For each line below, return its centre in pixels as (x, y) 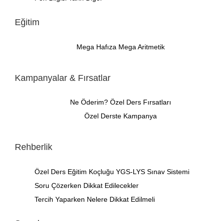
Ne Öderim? (89, 102)
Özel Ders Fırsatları (140, 102)
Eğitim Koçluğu (91, 172)
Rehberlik (33, 147)
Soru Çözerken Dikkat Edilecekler (86, 186)
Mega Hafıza (96, 47)
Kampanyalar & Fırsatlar (62, 78)
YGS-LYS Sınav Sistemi (152, 172)
